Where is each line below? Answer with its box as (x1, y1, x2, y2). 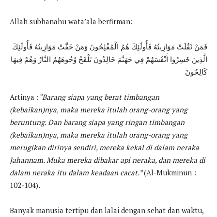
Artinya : (10, 92, 39, 102)
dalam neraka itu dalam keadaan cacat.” (10, 167, 144, 177)
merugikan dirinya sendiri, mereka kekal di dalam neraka (10, 142, 199, 152)
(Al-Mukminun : (144, 167, 196, 177)
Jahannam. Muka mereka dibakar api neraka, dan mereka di (10, 155, 205, 165)
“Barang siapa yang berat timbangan (39, 92, 159, 102)
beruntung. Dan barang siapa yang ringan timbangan (10, 117, 185, 127)
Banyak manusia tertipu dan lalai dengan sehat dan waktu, (10, 205, 203, 215)
